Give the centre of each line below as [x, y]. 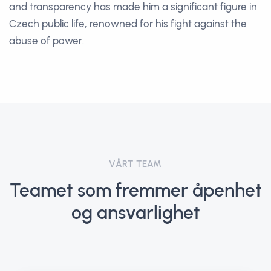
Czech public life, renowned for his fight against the [128, 24]
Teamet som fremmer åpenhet [135, 190]
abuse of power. [47, 41]
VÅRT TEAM [135, 164]
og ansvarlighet [135, 213]
